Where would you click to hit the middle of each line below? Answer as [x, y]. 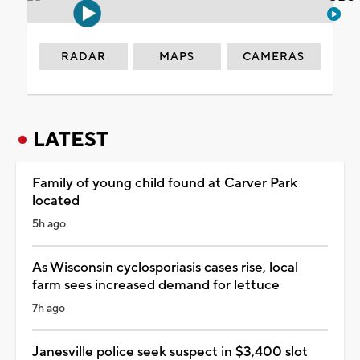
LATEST [71, 139]
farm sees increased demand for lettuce [156, 285]
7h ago [49, 308]
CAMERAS [274, 57]
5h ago [49, 224]
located [56, 200]
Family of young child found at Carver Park [165, 183]
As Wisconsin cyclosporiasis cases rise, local [165, 267]
